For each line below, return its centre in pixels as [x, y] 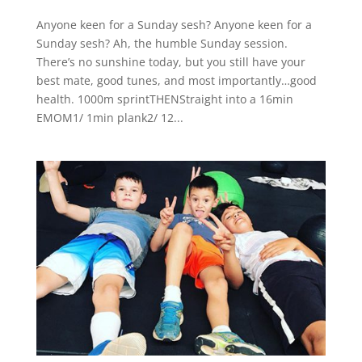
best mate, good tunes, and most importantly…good [176, 81]
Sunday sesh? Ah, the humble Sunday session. [162, 44]
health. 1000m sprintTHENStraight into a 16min [164, 99]
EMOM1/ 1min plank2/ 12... [109, 118]
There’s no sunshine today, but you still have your [170, 62]
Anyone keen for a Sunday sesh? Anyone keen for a [174, 25]
